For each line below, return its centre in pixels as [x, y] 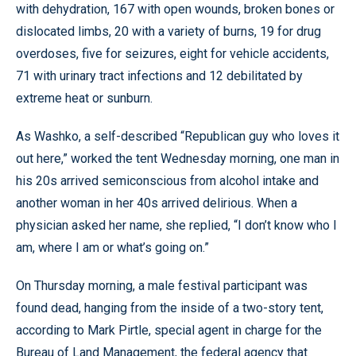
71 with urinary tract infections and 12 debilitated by [159, 76]
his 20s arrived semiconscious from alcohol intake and [167, 181]
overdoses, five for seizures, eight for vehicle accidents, [172, 54]
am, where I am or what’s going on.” [112, 248]
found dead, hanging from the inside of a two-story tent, [170, 308]
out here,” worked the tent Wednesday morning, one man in [178, 159]
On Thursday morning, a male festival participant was [162, 286]
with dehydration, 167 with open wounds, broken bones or [175, 9]
